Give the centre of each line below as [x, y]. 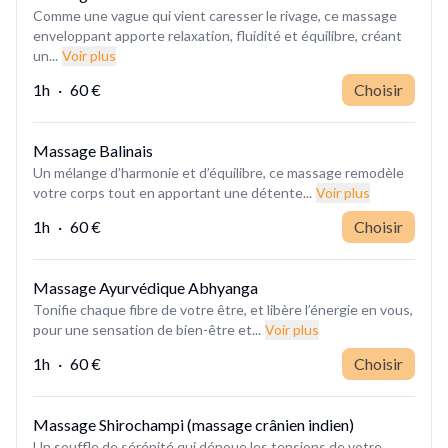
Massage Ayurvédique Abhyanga [145, 287]
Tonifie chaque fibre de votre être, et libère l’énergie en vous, [223, 309]
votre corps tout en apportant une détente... [172, 192]
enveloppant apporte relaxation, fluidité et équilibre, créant [217, 35]
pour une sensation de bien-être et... [147, 329]
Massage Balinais [93, 150]
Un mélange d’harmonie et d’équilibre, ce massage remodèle [218, 172]
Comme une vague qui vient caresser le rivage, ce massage [215, 15]
